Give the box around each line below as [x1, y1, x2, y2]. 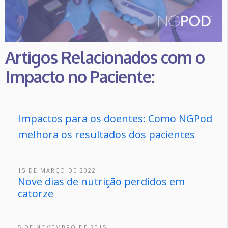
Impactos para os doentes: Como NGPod [18, 111, 212, 125]
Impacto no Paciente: [5, 66, 155, 88]
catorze [18, 186, 53, 201]
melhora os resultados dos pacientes [18, 127, 195, 141]
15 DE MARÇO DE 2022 [18, 166, 96, 174]
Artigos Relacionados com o [5, 47, 205, 68]
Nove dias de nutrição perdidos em [18, 174, 185, 188]
